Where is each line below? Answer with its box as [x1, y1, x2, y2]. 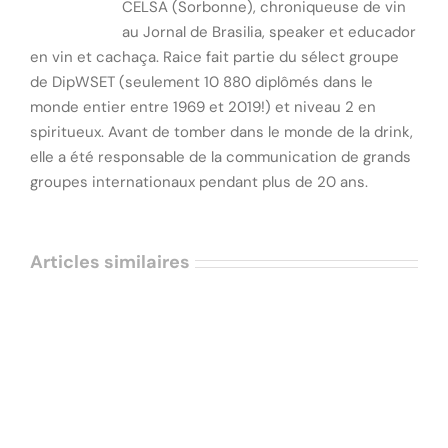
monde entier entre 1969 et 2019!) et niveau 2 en [30, 97, 376, 118]
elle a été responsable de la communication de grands [30, 147, 411, 168]
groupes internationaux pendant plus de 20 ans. [30, 172, 368, 193]
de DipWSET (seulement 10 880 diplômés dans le [30, 72, 373, 93]
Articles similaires [30, 250, 190, 275]
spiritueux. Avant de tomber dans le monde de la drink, [30, 122, 413, 143]
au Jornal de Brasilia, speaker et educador [122, 22, 416, 43]
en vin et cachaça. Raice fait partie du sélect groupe [30, 47, 399, 68]
